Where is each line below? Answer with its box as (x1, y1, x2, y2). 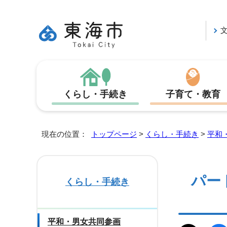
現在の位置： (42, 130, 91, 138)
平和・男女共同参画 (48, 217, 121, 226)
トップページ (91, 130, 137, 138)
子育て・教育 (166, 89, 221, 99)
